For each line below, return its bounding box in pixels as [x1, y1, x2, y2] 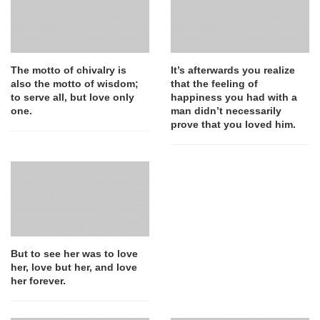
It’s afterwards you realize [171, 64, 295, 76]
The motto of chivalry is [11, 64, 126, 76]
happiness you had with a [171, 91, 297, 104]
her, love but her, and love [11, 261, 137, 273]
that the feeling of [171, 78, 258, 90]
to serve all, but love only [11, 91, 134, 104]
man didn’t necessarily [171, 105, 281, 117]
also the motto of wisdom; [11, 78, 139, 90]
